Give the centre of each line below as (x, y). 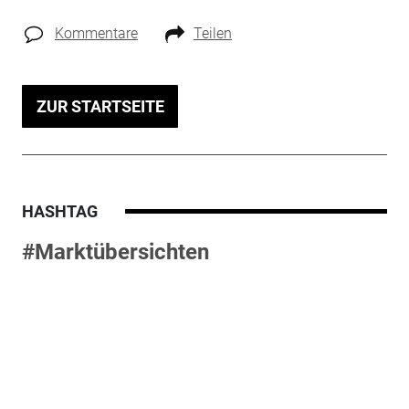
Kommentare (96, 33)
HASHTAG (59, 211)
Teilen (212, 33)
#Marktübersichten (115, 252)
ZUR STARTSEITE (100, 106)
